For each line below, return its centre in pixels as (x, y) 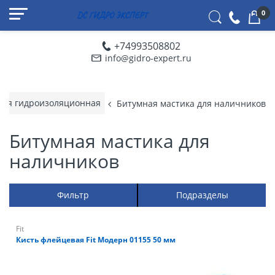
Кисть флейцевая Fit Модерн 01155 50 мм (96, 240)
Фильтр (73, 195)
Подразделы (202, 195)
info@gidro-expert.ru (148, 58)
